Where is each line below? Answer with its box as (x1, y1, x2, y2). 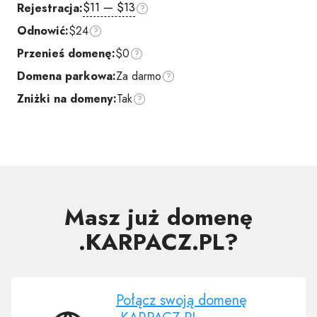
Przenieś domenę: (17, 45, 115, 62)
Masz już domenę (64, 201, 253, 234)
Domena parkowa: (17, 68, 116, 84)
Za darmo (116, 68, 161, 84)
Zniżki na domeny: (17, 91, 117, 107)
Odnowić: (17, 23, 69, 39)
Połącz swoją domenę (116, 290, 247, 311)
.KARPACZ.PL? (79, 226, 238, 258)
